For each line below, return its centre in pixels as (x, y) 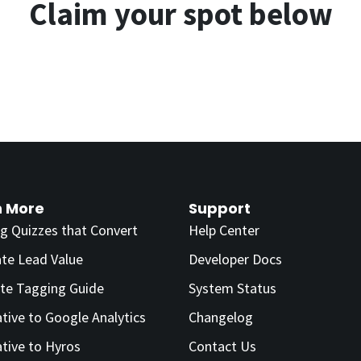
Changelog (221, 317)
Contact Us (222, 346)
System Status (232, 288)
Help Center (224, 230)
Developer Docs (235, 259)
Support (220, 208)
